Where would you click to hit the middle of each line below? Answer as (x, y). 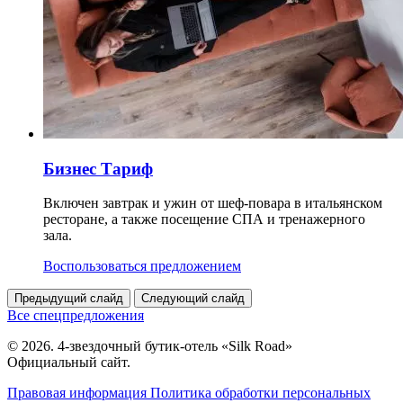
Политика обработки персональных (260, 393)
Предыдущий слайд (69, 299)
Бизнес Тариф (98, 168)
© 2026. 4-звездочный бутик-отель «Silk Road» (150, 346)
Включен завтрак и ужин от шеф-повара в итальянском (213, 203)
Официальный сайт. (69, 363)
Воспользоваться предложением (142, 266)
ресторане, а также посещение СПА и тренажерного (204, 219)
